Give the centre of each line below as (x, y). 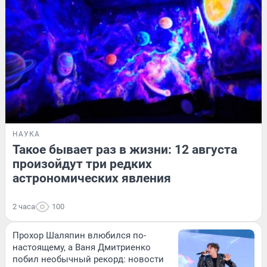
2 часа (24, 206)
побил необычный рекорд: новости (88, 259)
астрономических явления (92, 178)
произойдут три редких (82, 164)
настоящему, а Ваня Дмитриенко (82, 247)
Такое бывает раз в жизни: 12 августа (125, 149)
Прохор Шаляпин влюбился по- (79, 235)
